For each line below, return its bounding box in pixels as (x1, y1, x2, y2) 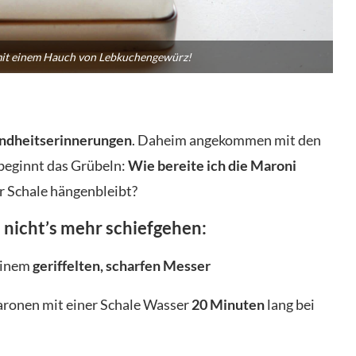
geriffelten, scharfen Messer (33, 256, 211, 274)
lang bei (265, 295, 315, 313)
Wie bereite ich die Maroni (128, 156, 296, 174)
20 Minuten (192, 295, 265, 313)
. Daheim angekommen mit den (132, 130, 321, 149)
